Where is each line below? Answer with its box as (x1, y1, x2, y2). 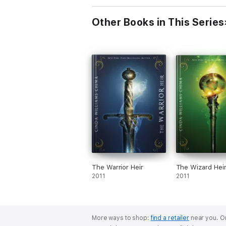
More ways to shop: (92, 214, 151, 221)
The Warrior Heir (92, 163, 143, 171)
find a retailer (150, 214, 189, 221)
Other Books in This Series (92, 16, 224, 28)
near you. (189, 214, 220, 221)
